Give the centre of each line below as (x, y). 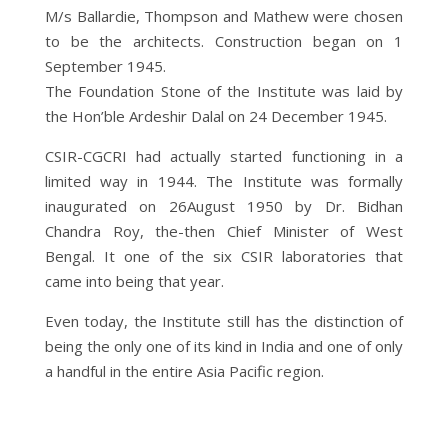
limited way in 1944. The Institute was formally (224, 180)
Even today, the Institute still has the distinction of (224, 320)
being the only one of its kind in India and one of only (224, 345)
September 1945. (105, 65)
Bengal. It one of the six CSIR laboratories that (224, 255)
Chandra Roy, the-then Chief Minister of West (224, 230)
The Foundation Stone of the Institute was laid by (224, 90)
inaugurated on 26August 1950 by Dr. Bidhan (224, 205)
